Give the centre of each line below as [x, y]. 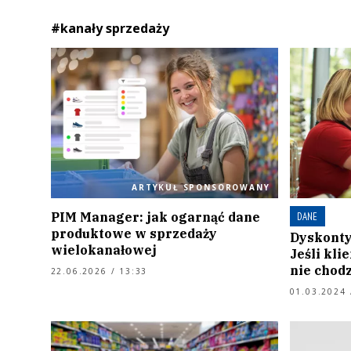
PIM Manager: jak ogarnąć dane [155, 217]
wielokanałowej [103, 250]
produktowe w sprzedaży [134, 233]
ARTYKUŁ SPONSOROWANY [201, 187]
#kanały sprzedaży [110, 28]
